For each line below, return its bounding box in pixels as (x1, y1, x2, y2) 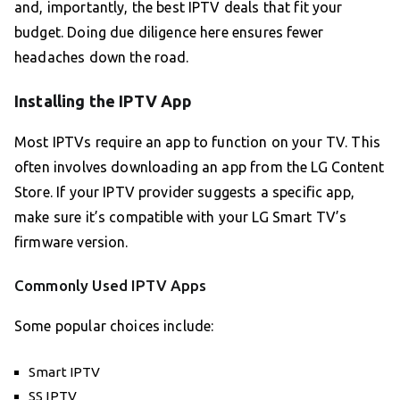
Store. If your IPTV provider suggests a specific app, (14, 184, 354, 201)
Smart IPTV (29, 364, 101, 380)
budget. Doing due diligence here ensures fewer (14, 24, 323, 41)
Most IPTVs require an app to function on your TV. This (14, 134, 381, 151)
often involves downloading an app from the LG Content (14, 159, 384, 176)
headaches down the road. (14, 49, 189, 66)
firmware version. (14, 234, 129, 251)
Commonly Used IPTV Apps (14, 277, 207, 295)
